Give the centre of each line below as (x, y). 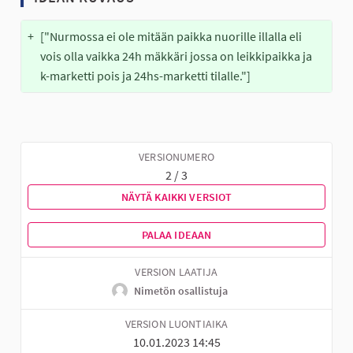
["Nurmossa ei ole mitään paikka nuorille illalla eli (171, 37)
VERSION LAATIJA (176, 273)
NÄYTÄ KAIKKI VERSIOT (176, 197)
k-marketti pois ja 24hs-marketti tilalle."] (145, 76)
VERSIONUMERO (176, 158)
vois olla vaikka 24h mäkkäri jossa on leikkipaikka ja (176, 56)
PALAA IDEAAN (176, 235)
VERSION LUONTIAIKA (176, 325)
